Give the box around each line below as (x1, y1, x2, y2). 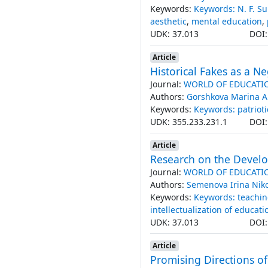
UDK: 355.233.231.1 (150, 115, 227, 127)
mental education (191, 15, 262, 27)
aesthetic (150, 15, 187, 27)
